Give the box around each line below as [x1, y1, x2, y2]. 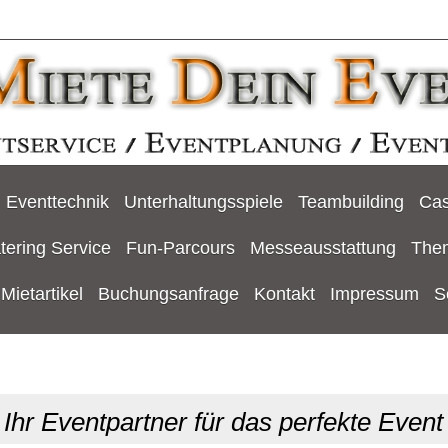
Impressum [329, 284, 419, 305]
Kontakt [253, 284, 315, 305]
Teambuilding [298, 191, 404, 212]
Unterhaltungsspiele [124, 191, 283, 212]
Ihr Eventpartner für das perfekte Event [3, 406, 445, 437]
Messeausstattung [249, 237, 396, 258]
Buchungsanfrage [97, 284, 239, 305]
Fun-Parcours [125, 237, 235, 258]
